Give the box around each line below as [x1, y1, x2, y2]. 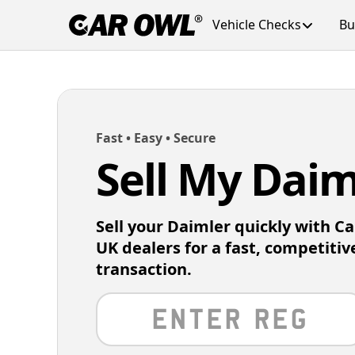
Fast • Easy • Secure [96, 129, 216, 147]
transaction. [96, 258, 192, 280]
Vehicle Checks [212, 16, 301, 33]
